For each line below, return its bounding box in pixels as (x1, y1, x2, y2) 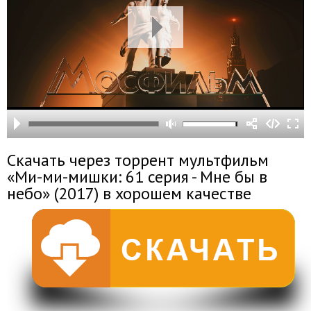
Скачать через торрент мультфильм (7, 149, 269, 171)
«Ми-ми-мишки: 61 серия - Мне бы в (7, 166, 267, 187)
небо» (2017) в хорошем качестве (7, 183, 251, 204)
